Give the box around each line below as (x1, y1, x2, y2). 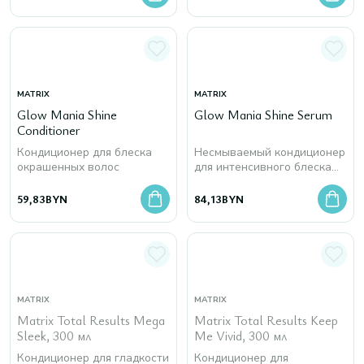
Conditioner (17, 121, 80, 139)
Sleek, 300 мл (17, 327, 91, 344)
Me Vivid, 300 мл (194, 327, 287, 344)
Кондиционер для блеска (17, 145, 152, 160)
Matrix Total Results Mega (17, 311, 165, 329)
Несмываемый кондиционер (194, 145, 345, 160)
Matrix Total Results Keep (194, 311, 338, 329)
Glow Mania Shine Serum (194, 106, 332, 123)
